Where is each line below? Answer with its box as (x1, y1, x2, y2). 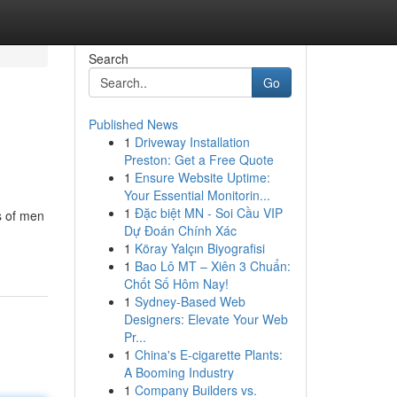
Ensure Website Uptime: (134, 168, 270, 186)
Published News (88, 115, 178, 133)
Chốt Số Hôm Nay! (123, 275, 229, 292)
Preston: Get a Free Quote (123, 151, 274, 168)
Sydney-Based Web (134, 292, 245, 310)
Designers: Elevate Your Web (123, 310, 288, 328)
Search (88, 50, 128, 67)
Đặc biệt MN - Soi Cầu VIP (134, 204, 283, 222)
